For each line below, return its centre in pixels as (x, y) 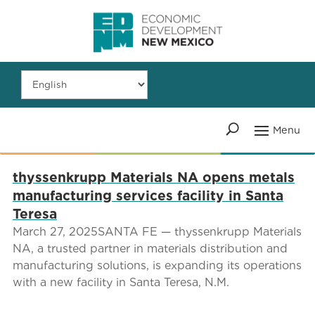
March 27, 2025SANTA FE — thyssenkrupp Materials (157, 231)
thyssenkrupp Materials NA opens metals (153, 177)
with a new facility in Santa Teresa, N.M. (121, 282)
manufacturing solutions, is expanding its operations (157, 265)
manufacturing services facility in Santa (148, 195)
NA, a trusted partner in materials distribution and (150, 248)
